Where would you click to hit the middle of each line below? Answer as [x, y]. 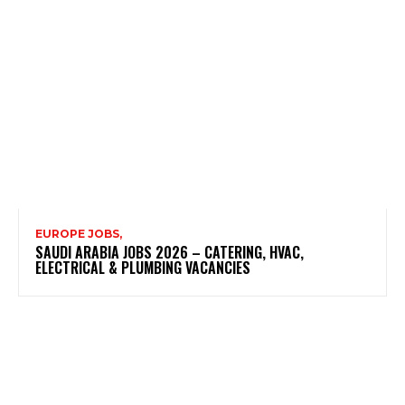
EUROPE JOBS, [79, 234]
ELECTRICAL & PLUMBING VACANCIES [143, 268]
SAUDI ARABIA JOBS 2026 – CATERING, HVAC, [170, 253]
